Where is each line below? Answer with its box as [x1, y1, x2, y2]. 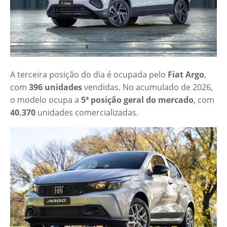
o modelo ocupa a [10, 94, 81, 106]
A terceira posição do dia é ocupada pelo [10, 69, 168, 81]
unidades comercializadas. [35, 107, 138, 119]
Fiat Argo [168, 69, 204, 81]
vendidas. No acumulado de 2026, [82, 82, 213, 93]
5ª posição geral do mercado [81, 94, 194, 106]
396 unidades [29, 82, 82, 93]
